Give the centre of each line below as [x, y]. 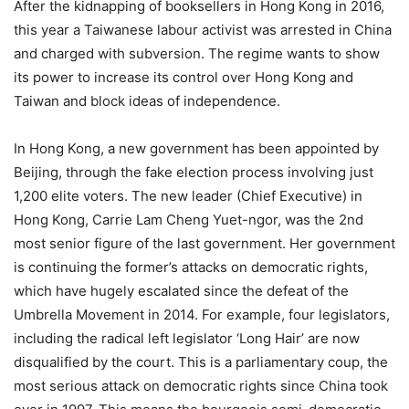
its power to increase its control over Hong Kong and [184, 77]
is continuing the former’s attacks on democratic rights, [191, 267]
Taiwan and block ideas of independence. [147, 100]
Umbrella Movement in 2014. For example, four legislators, [202, 314]
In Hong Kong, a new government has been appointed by [196, 148]
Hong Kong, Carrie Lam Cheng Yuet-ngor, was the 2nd [189, 219]
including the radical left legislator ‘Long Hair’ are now [187, 338]
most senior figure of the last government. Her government [204, 243]
